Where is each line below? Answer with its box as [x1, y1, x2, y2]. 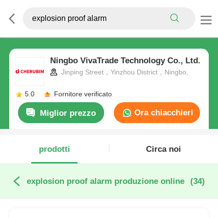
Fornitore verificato [54, 90, 112, 98]
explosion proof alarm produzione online [26, 176, 184, 186]
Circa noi [146, 145, 182, 154]
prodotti [38, 145, 70, 154]
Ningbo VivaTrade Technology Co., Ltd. [50, 56, 200, 66]
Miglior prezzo [40, 109, 96, 118]
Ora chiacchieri [132, 108, 194, 118]
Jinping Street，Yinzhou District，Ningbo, [59, 68, 188, 76]
